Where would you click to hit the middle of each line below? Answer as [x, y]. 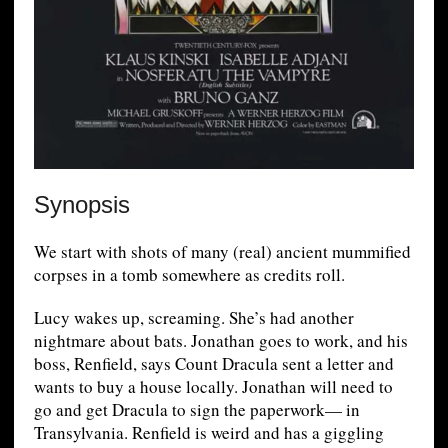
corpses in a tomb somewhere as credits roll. [189, 275]
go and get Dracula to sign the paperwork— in [196, 410]
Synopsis [81, 205]
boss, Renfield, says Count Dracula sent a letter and [213, 364]
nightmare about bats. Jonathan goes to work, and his [220, 341]
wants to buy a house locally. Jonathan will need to [213, 387]
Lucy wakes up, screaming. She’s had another [193, 318]
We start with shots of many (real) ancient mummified [222, 252]
